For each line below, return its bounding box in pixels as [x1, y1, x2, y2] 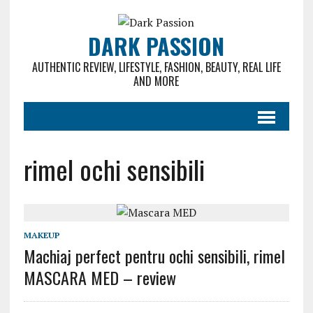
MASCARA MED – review [23, 265, 176, 290]
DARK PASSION [88, 29, 225, 62]
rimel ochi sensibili [23, 150, 205, 189]
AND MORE [133, 73, 180, 89]
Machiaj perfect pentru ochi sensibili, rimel [23, 243, 285, 268]
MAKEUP [23, 230, 60, 240]
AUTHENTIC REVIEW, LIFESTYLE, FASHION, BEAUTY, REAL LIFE [31, 59, 281, 75]
